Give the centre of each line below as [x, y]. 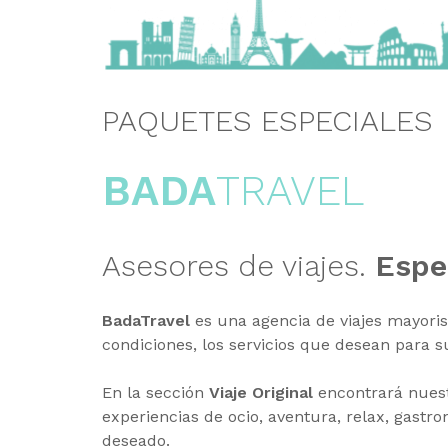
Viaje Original [261, 393]
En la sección [155, 393]
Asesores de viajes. [238, 266]
